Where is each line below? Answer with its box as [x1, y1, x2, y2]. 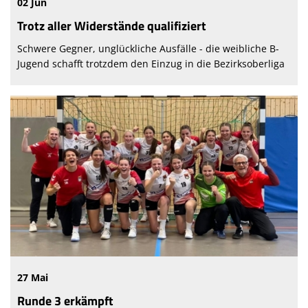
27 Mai [17, 271, 48, 285]
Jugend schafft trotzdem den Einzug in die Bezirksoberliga [17, 57, 285, 71]
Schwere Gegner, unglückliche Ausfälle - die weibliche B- [17, 42, 279, 56]
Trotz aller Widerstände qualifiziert [17, 16, 206, 36]
